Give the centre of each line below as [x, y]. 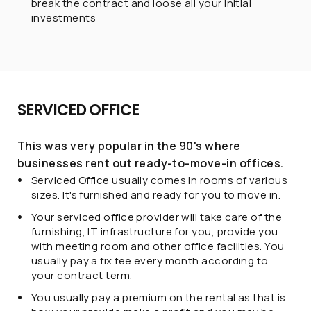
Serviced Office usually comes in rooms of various [160, 180]
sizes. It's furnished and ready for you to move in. [156, 195]
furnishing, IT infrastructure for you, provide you [155, 232]
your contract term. [82, 275]
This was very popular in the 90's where [129, 146]
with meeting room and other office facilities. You [158, 246]
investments [64, 18]
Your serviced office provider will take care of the [157, 217]
